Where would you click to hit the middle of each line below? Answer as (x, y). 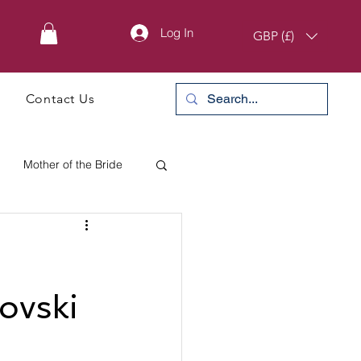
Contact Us (60, 99)
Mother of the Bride (73, 164)
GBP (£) (274, 35)
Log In (176, 33)
